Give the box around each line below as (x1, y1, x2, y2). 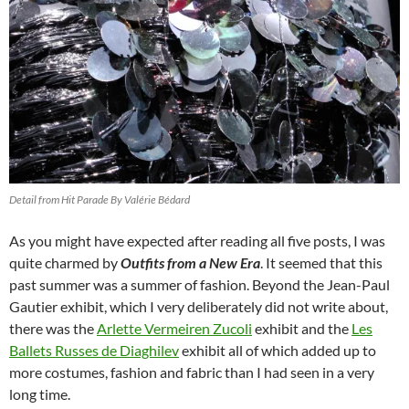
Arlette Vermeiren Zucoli (97, 320, 252, 338)
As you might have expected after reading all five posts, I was (9, 232, 385, 250)
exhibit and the (252, 320, 351, 338)
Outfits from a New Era (121, 254, 260, 272)
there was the (9, 320, 97, 338)
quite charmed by (9, 254, 121, 272)
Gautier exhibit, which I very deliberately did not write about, (9, 298, 388, 316)
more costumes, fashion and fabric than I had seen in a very (9, 363, 374, 382)
